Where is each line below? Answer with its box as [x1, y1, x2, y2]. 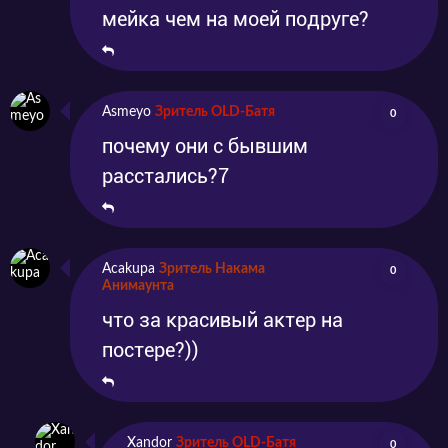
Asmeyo [102, 105, 151, 120]
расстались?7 [102, 164, 229, 189]
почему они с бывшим [102, 134, 308, 159]
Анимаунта [102, 279, 174, 294]
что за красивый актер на [102, 308, 343, 333]
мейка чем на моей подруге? [102, 7, 369, 32]
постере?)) [102, 338, 199, 363]
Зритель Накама [159, 262, 265, 277]
